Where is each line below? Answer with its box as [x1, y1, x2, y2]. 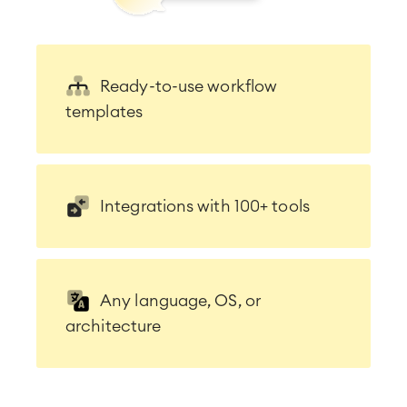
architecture [65, 317, 162, 334]
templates [65, 103, 143, 120]
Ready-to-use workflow [100, 77, 278, 94]
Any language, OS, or [100, 292, 262, 309]
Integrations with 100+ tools [100, 197, 310, 214]
